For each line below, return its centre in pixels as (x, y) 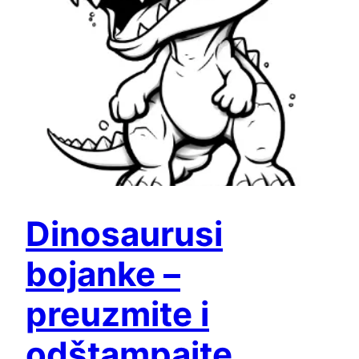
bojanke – (103, 274)
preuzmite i (117, 314)
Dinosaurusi (124, 234)
